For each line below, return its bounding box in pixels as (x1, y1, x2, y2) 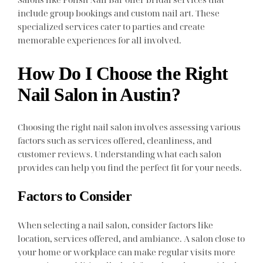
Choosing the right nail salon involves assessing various (18, 121, 241, 133)
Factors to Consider (18, 188, 132, 204)
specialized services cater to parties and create (18, 20, 205, 32)
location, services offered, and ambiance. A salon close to (18, 232, 245, 245)
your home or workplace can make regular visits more (18, 246, 236, 258)
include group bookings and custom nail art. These (18, 6, 220, 19)
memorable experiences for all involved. (18, 33, 182, 46)
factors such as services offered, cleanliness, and (18, 134, 213, 147)
